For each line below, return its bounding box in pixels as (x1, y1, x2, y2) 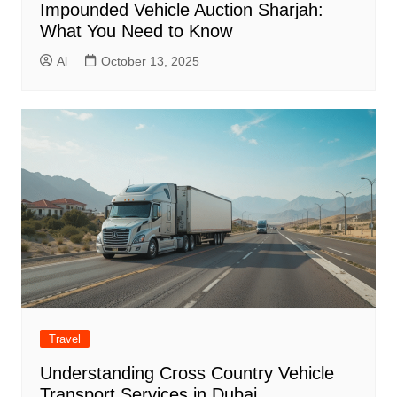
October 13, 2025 (100, 54, 199, 69)
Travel (48, 332, 81, 346)
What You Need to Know (39, 21, 232, 42)
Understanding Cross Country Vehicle (39, 363, 334, 384)
